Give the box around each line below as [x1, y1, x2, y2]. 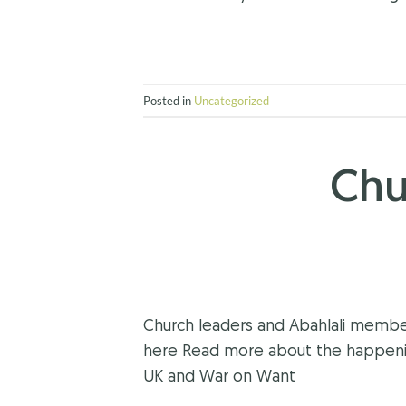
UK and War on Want [142, 369, 295, 387]
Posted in [142, 92, 194, 108]
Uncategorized [193, 92, 269, 108]
